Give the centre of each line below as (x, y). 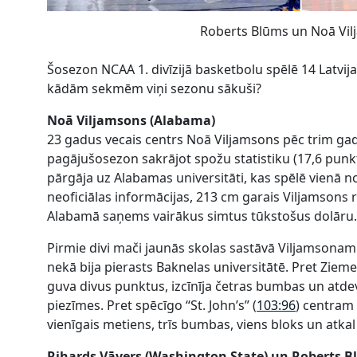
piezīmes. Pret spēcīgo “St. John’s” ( (152, 305)
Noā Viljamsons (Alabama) (131, 120)
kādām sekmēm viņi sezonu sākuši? (154, 88)
